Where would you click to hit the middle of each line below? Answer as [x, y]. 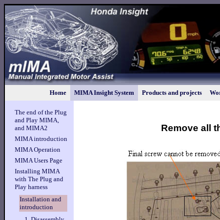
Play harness [31, 187]
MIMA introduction [41, 139]
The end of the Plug [41, 112]
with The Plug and [39, 179]
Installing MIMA [37, 171]
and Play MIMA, [37, 120]
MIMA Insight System [104, 93]
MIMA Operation [38, 150]
